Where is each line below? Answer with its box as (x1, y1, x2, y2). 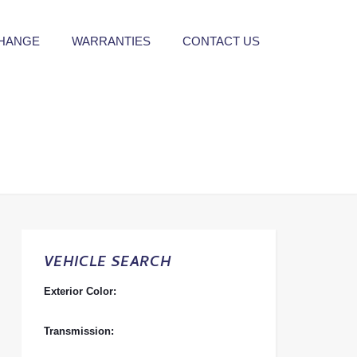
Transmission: (43, 325, 114, 337)
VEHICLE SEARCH (43, 252, 171, 275)
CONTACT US (182, 34, 260, 48)
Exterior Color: (43, 285, 116, 297)
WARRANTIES (72, 34, 151, 48)
